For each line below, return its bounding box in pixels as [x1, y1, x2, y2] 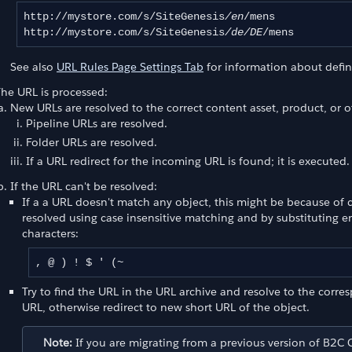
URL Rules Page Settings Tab [57, 59, 203, 74]
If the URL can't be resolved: [10, 178, 157, 193]
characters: [22, 225, 79, 240]
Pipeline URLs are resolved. [26, 115, 167, 130]
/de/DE [225, 26, 262, 39]
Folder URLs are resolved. [26, 134, 157, 149]
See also [10, 59, 57, 74]
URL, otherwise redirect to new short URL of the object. [22, 299, 310, 314]
